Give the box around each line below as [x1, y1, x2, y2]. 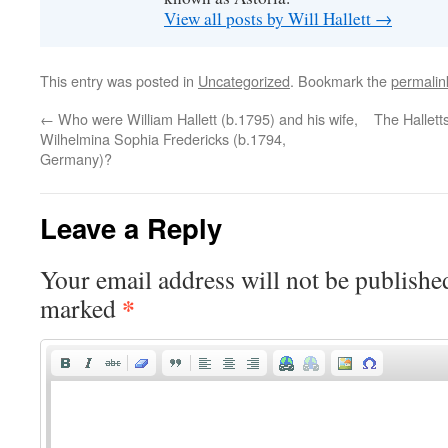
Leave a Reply [40, 208, 222, 247]
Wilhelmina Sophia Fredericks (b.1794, [40, 128, 286, 149]
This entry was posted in [40, 70, 198, 91]
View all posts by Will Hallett [164, 7, 375, 30]
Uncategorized [198, 70, 290, 91]
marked [40, 291, 122, 325]
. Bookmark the [290, 70, 391, 91]
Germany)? [40, 148, 112, 169]
